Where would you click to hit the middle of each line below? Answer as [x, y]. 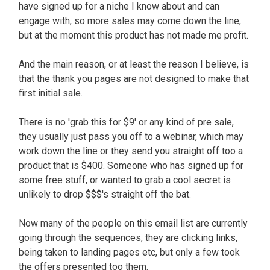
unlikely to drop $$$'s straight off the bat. [106, 194]
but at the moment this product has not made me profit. [135, 35]
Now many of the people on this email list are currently [133, 223]
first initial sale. [52, 93]
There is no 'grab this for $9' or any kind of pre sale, [126, 122]
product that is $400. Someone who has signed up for [131, 165]
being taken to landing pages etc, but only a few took [129, 252]
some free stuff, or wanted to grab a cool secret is [125, 180]
